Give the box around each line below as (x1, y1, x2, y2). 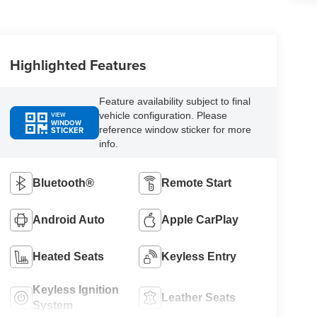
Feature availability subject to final (98, 96, 250, 108)
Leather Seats (161, 292, 236, 304)
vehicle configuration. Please (98, 110, 227, 122)
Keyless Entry (161, 250, 237, 263)
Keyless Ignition (32, 284, 119, 296)
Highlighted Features (9, 54, 146, 76)
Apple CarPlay (161, 214, 239, 226)
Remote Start (161, 177, 232, 190)
